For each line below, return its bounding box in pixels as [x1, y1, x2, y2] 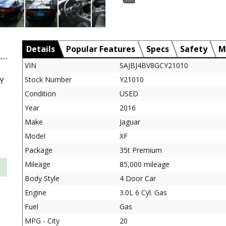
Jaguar [120, 117, 140, 127]
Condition [25, 89, 56, 98]
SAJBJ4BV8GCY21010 [120, 61, 188, 70]
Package [25, 145, 52, 155]
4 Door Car [120, 174, 156, 183]
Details [26, 43, 55, 54]
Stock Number [25, 75, 72, 84]
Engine [25, 188, 46, 197]
